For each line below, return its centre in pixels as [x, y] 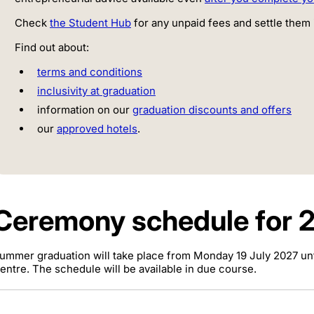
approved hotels [97, 128]
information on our [85, 109]
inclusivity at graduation [96, 90]
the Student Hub [90, 22]
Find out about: [52, 47]
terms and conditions [90, 71]
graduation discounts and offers [212, 109]
